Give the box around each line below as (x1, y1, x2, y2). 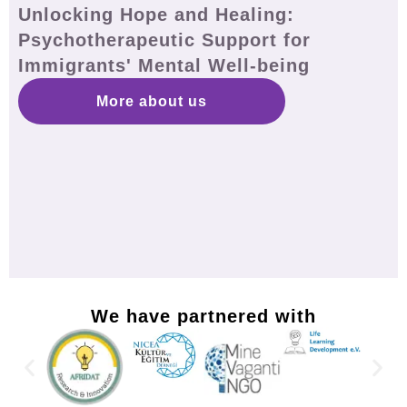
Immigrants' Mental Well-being (18, 55, 310, 75)
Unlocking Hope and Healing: (18, 5, 294, 25)
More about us (95, 94, 207, 109)
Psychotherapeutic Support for (18, 30, 311, 50)
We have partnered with (91, 306, 316, 326)
